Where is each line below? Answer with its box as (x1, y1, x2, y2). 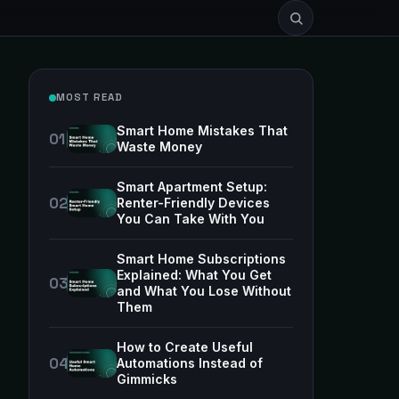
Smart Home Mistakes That (117, 123, 288, 138)
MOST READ (56, 91, 124, 103)
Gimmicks (117, 371, 177, 387)
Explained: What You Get (117, 267, 272, 282)
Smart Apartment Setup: (117, 179, 267, 194)
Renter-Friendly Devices (117, 195, 270, 210)
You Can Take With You (117, 211, 265, 226)
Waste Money (117, 139, 202, 154)
